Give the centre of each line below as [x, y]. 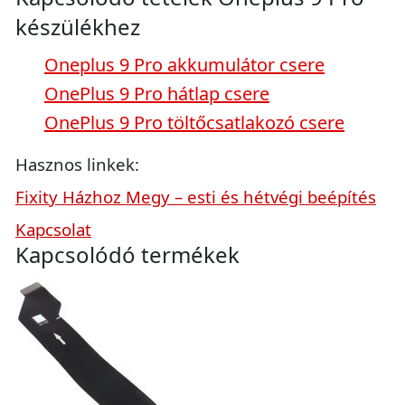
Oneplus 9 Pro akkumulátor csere [184, 65]
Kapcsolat [53, 229]
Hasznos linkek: [77, 164]
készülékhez [78, 27]
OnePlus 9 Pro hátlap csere [157, 94]
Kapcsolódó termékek [127, 254]
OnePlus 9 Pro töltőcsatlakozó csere [194, 122]
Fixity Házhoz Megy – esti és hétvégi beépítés [196, 197]
